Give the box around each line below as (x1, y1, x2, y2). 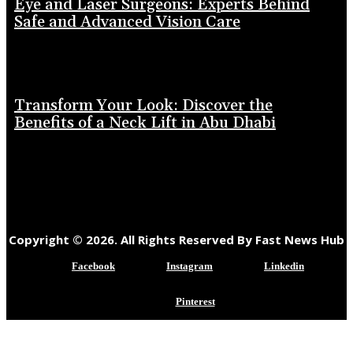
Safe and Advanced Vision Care (14, 11, 240, 32)
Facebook (72, 259, 115, 272)
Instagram (166, 259, 213, 272)
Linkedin (264, 259, 304, 272)
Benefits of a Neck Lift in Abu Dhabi (14, 112, 276, 133)
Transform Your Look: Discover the (14, 95, 273, 116)
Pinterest (175, 295, 215, 307)
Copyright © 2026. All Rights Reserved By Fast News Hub (9, 231, 344, 247)
